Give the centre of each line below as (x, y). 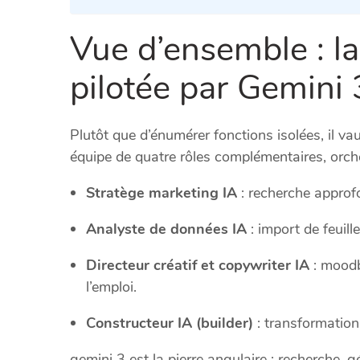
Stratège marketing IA (162, 193)
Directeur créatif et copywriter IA (198, 266)
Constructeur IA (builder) (170, 323)
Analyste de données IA (166, 229)
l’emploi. (111, 287)
